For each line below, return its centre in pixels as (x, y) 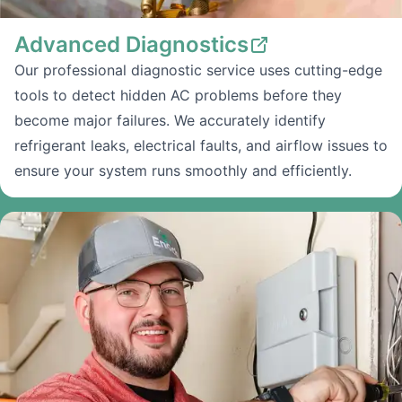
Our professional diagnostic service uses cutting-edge (198, 70)
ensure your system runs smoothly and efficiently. (183, 170)
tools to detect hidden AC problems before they (178, 95)
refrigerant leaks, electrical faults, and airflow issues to (201, 145)
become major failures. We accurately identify (170, 120)
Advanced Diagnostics (131, 44)
